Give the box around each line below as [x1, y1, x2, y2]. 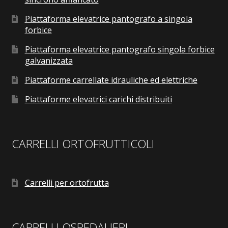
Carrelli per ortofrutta [24, 177, 109, 188]
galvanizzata [24, 55, 73, 67]
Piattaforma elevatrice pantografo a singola [24, 13, 192, 25]
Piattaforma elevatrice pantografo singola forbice [24, 44, 215, 55]
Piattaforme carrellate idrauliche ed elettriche [24, 74, 197, 86]
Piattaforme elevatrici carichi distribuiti [24, 94, 172, 105]
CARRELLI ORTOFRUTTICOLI [11, 136, 154, 152]
